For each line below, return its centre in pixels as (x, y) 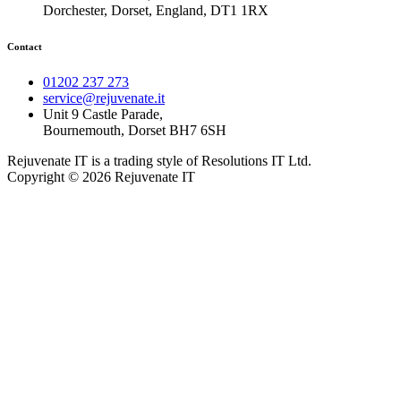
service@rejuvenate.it (104, 98)
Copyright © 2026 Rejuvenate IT (101, 177)
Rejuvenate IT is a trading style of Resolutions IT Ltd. (159, 161)
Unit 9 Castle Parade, (103, 115)
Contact (25, 47)
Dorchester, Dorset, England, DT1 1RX (156, 11)
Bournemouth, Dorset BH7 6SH (135, 131)
